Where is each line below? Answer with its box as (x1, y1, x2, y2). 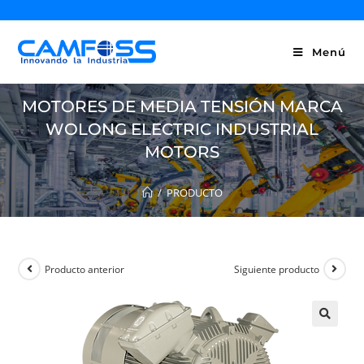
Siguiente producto (233, 262, 319, 276)
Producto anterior (45, 262, 125, 276)
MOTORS (145, 142, 219, 162)
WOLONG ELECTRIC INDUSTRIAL (45, 119, 318, 139)
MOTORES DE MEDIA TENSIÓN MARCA (21, 97, 343, 116)
